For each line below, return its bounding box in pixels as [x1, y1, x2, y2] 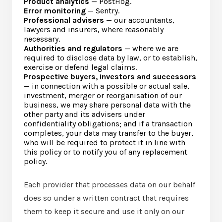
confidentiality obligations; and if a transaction [24, 119, 192, 128]
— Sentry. [86, 6, 119, 15]
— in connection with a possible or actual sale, [24, 81, 189, 91]
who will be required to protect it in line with [24, 138, 185, 147]
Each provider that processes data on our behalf [24, 180, 195, 189]
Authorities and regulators [24, 44, 122, 53]
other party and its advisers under [24, 110, 145, 119]
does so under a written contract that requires [24, 193, 189, 203]
